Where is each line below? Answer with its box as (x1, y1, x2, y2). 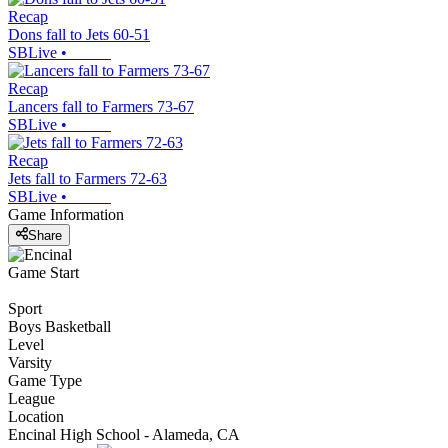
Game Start (8, 263, 79, 281)
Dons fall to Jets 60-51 (8, 26, 150, 44)
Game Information (8, 206, 124, 224)
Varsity (8, 353, 52, 371)
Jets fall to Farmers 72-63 (8, 170, 167, 188)
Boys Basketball (8, 317, 111, 335)
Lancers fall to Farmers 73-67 (8, 98, 194, 116)
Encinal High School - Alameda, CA (8, 425, 240, 443)
